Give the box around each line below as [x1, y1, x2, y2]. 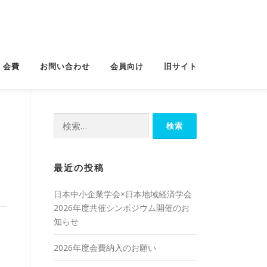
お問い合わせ [40, 62, 90, 71]
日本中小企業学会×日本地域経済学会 [54, 188, 192, 200]
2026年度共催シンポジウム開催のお [54, 202, 190, 213]
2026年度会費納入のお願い [54, 242, 156, 253]
